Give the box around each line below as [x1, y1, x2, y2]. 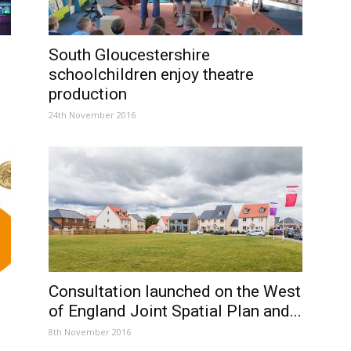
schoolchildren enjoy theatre [49, 65, 254, 84]
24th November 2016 [49, 109, 136, 121]
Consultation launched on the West [49, 282, 301, 301]
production [49, 85, 127, 103]
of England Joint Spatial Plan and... [49, 302, 302, 320]
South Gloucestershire [49, 45, 210, 64]
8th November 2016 [49, 326, 131, 338]
